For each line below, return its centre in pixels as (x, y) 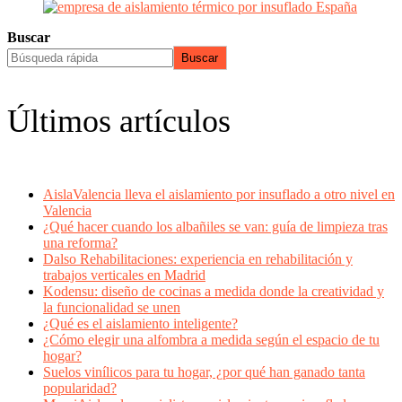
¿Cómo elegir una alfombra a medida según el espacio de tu (211, 340)
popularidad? (80, 388)
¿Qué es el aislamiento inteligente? (140, 323)
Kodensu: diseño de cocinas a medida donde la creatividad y (214, 291)
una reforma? (80, 243)
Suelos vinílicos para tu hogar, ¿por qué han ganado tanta (204, 372)
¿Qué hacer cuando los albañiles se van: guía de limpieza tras (215, 227)
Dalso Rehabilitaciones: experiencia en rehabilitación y (198, 259)
